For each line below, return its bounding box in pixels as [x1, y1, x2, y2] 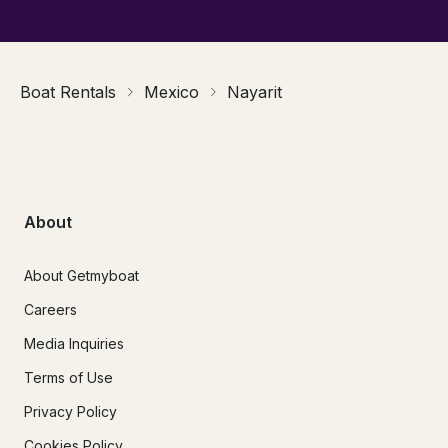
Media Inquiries [24, 335, 124, 353]
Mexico [144, 81, 199, 102]
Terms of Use [24, 369, 113, 387]
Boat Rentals [20, 81, 116, 102]
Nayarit [227, 81, 282, 102]
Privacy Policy [24, 403, 117, 421]
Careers [24, 301, 77, 319]
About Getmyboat [24, 267, 139, 285]
